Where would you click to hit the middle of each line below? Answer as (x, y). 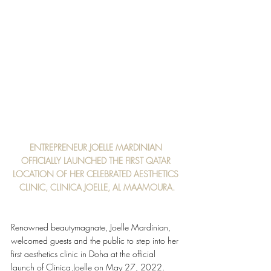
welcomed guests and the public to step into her (96, 241)
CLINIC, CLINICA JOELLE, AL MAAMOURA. (97, 188)
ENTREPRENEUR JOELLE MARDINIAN (97, 148)
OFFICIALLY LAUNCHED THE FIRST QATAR (97, 161)
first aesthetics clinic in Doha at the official (84, 254)
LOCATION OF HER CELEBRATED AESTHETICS (97, 174)
